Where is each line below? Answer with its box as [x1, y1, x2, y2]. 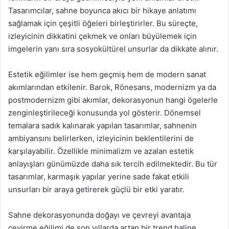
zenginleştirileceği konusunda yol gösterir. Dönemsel [8, 108, 201, 118]
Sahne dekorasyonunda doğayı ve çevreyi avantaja [8, 210, 191, 220]
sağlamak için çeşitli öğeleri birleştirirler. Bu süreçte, [8, 18, 198, 28]
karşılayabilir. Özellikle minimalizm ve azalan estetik [8, 146, 194, 156]
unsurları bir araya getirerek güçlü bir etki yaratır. [8, 185, 185, 194]
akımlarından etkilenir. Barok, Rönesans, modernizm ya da [8, 82, 216, 92]
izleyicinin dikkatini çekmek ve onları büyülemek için [8, 31, 197, 41]
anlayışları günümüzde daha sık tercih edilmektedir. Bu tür [8, 159, 217, 169]
